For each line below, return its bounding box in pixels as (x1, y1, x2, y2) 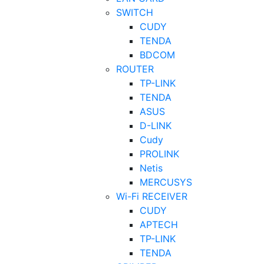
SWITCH (116, 6, 153, 18)
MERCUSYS (140, 176, 192, 188)
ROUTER (116, 62, 154, 75)
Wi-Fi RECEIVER (116, 190, 187, 202)
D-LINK (140, 119, 171, 131)
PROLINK (140, 147, 179, 160)
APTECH (140, 218, 178, 230)
